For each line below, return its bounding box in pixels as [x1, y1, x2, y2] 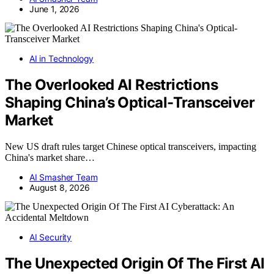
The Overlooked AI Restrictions [5, 75, 218, 94]
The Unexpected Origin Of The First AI [5, 254, 265, 272]
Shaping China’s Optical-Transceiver [5, 93, 254, 111]
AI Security [29, 231, 72, 242]
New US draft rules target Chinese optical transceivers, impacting [5, 141, 256, 152]
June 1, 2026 [29, 4, 80, 15]
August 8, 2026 [29, 182, 90, 193]
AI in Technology [29, 53, 94, 64]
